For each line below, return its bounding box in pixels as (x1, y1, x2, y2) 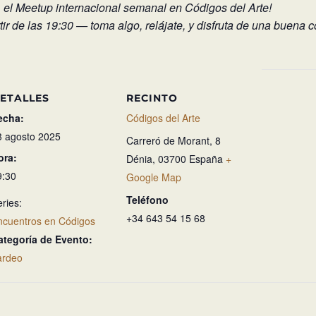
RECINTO (126, 91, 178, 104)
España (189, 151, 224, 166)
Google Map (126, 169, 182, 184)
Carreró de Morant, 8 (126, 133, 221, 147)
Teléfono (126, 193, 169, 207)
